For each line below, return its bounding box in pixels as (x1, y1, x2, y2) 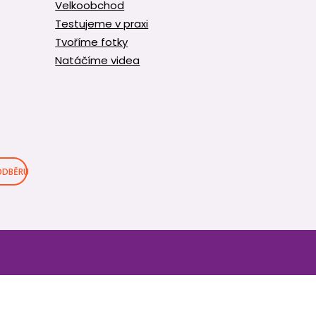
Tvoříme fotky (55, 35, 128, 50)
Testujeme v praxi (55, 16, 149, 32)
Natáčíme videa (55, 53, 140, 68)
